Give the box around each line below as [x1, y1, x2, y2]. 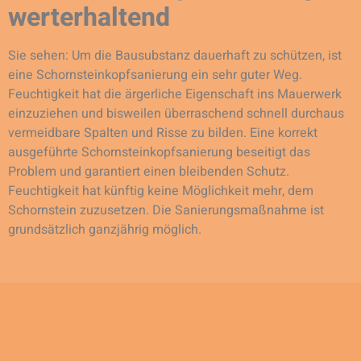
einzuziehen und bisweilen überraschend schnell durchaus [8, 103, 344, 123]
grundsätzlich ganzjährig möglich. [8, 219, 201, 239]
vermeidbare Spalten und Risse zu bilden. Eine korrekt [8, 122, 317, 143]
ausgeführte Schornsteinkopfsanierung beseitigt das [8, 142, 310, 162]
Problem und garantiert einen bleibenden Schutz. [8, 161, 289, 181]
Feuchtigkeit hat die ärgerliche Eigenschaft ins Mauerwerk [8, 84, 342, 104]
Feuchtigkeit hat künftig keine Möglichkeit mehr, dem [8, 180, 313, 201]
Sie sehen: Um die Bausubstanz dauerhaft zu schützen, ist [8, 45, 342, 65]
